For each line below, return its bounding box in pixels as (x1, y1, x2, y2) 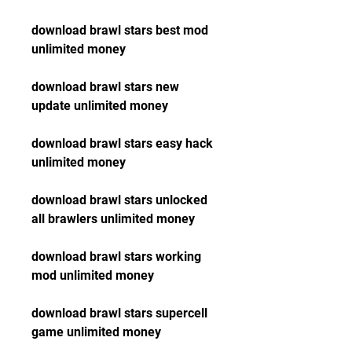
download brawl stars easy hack (31, 136, 213, 151)
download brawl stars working (31, 249, 201, 264)
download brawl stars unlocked (31, 192, 207, 207)
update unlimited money (31, 98, 168, 113)
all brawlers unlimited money (31, 211, 195, 226)
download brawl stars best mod (31, 23, 208, 38)
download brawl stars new (31, 79, 179, 94)
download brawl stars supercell (31, 306, 207, 321)
